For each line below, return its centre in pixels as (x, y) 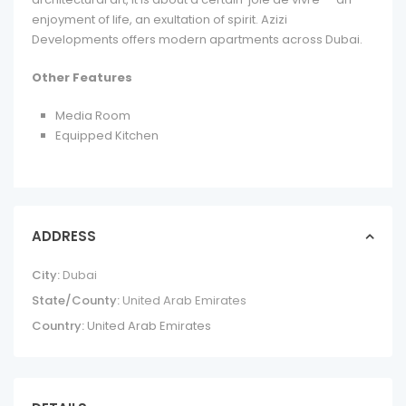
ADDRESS (64, 237)
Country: (58, 326)
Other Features (82, 78)
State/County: (76, 301)
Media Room (93, 116)
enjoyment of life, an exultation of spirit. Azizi (159, 20)
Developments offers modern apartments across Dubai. (197, 40)
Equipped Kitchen (107, 136)
